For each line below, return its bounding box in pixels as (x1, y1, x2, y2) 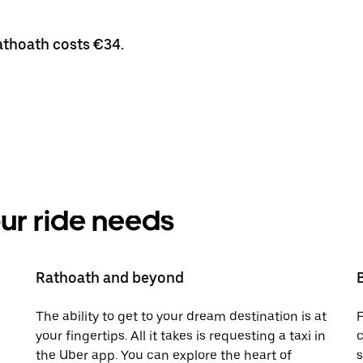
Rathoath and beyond (36, 268, 184, 286)
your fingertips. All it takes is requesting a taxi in (36, 327, 326, 344)
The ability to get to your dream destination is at (36, 308, 327, 324)
